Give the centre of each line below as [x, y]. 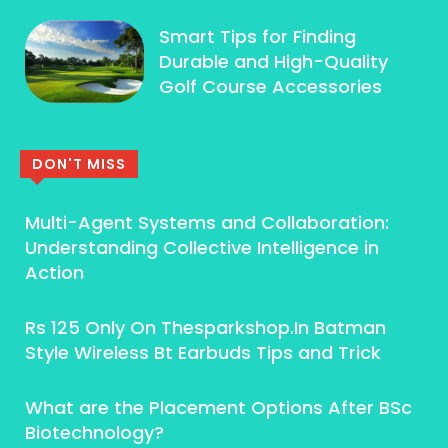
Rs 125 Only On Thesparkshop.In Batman [205, 328]
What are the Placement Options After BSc [218, 408]
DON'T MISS [79, 164]
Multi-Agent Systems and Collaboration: [207, 223]
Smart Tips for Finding [258, 36]
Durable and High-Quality [274, 61]
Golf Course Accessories [271, 86]
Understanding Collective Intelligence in [202, 248]
